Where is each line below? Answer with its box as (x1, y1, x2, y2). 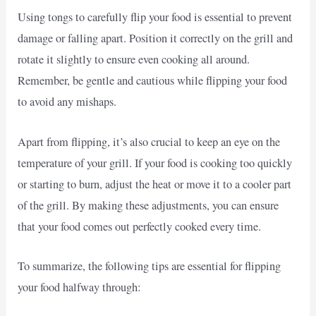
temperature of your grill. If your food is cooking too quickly (18, 154, 293, 171)
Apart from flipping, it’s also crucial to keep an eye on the (18, 133, 281, 150)
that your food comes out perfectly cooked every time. (18, 218, 262, 234)
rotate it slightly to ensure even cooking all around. (18, 51, 250, 68)
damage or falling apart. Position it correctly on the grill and (18, 30, 293, 47)
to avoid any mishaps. (18, 94, 117, 110)
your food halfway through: (18, 279, 142, 295)
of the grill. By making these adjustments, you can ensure (18, 197, 279, 213)
